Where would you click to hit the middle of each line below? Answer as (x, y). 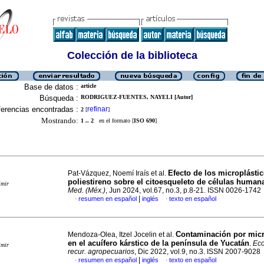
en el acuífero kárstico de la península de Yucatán (159, 243)
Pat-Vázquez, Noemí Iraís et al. (118, 173)
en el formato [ (114, 121)
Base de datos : (51, 87)
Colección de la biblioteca (132, 55)
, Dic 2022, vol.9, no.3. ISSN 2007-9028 (197, 252)
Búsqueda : (59, 98)
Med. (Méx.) (87, 190)
